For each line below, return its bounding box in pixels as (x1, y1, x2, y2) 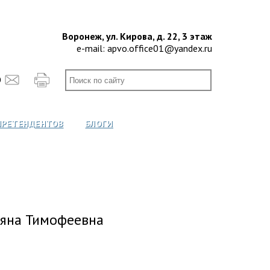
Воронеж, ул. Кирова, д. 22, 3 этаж (62, 30, 212, 42)
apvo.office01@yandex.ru (107, 42, 212, 54)
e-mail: (77, 42, 107, 54)
